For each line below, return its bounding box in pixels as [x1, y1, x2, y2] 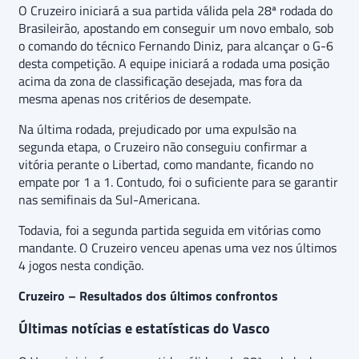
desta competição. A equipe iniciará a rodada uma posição [18, 54, 329, 73]
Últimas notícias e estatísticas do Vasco [18, 317, 270, 339]
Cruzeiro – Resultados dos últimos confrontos [18, 286, 278, 305]
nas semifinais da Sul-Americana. [18, 190, 200, 209]
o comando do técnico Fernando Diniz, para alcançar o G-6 [18, 36, 333, 55]
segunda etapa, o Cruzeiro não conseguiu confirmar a [18, 137, 307, 156]
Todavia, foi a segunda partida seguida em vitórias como [18, 220, 321, 240]
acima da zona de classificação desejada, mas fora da [18, 71, 302, 91]
